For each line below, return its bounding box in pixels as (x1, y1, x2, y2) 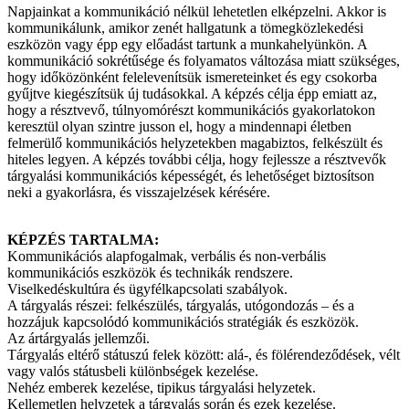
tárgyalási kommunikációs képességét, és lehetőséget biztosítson (7, 168, 374, 184)
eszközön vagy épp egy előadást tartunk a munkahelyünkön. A (7, 37, 367, 53)
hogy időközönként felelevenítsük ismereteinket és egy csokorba (7, 69, 377, 86)
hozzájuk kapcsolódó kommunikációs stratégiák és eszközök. (7, 314, 359, 330)
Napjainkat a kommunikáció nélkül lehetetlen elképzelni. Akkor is (7, 4, 386, 20)
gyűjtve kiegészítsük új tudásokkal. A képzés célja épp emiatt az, (7, 86, 377, 102)
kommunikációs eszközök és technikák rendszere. (7, 265, 293, 281)
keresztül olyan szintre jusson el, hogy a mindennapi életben (7, 119, 351, 135)
